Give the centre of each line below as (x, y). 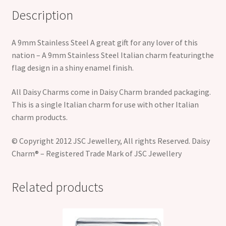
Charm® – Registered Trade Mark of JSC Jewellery (96, 154)
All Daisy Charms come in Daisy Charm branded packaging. (111, 92)
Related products (57, 187)
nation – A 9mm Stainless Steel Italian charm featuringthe (112, 55)
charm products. (39, 117)
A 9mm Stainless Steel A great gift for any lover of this (104, 43)
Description (42, 15)
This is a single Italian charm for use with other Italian (105, 104)
